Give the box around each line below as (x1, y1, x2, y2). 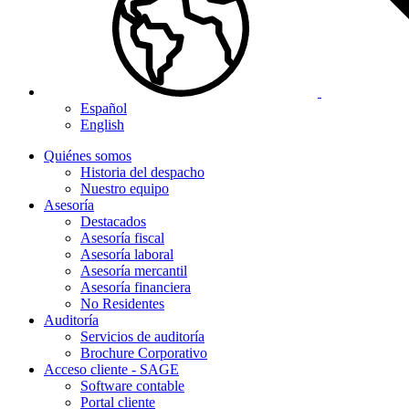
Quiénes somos (44, 148, 131, 163)
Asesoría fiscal (80, 230, 164, 246)
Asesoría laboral (80, 246, 173, 262)
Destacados (80, 214, 146, 229)
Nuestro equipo (80, 181, 169, 196)
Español (80, 100, 127, 116)
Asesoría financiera (80, 279, 191, 295)
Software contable (80, 378, 184, 393)
